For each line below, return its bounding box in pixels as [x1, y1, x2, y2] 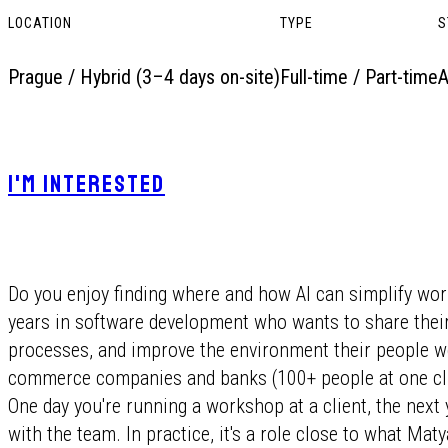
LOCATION [8, 15, 72, 31]
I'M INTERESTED [8, 169, 165, 199]
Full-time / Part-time [280, 65, 438, 89]
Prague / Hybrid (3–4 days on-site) [8, 65, 280, 89]
